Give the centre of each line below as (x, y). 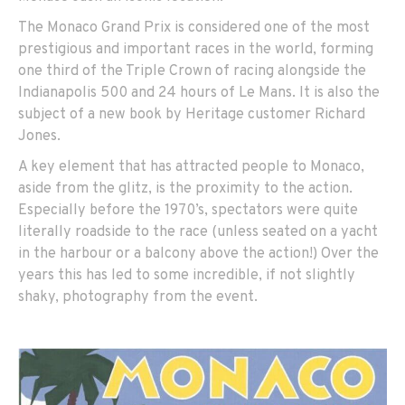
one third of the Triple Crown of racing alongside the (192, 71)
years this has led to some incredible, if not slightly (187, 275)
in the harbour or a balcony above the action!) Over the (198, 254)
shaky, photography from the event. (138, 297)
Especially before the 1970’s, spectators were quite (188, 210)
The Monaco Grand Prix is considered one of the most (194, 28)
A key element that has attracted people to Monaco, (191, 167)
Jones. (39, 136)
